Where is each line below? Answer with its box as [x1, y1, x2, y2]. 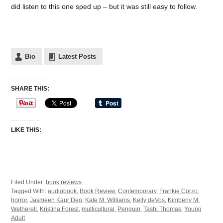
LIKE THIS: [11, 126, 42, 133]
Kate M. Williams [85, 196, 130, 204]
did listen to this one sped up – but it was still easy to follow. [11, 2, 198, 11]
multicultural [82, 205, 115, 213]
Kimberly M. [168, 196, 200, 204]
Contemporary [118, 187, 157, 195]
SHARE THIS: [11, 85, 50, 92]
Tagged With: [11, 187, 48, 195]
